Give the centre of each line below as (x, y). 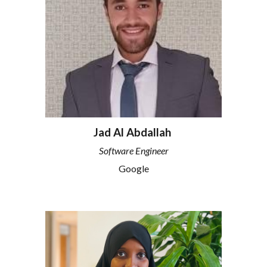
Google (133, 168)
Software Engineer (133, 151)
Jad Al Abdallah (133, 132)
